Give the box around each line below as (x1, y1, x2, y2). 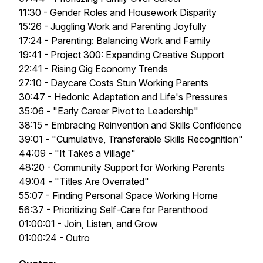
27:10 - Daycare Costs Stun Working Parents (19, 77, 208, 89)
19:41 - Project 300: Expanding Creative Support (19, 49, 224, 60)
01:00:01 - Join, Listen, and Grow (19, 218, 158, 230)
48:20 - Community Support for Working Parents (19, 161, 225, 173)
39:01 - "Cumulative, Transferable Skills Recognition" (19, 133, 243, 145)
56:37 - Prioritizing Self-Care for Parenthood (19, 204, 208, 215)
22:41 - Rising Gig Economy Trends (19, 63, 168, 75)
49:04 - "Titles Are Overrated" (19, 176, 149, 187)
